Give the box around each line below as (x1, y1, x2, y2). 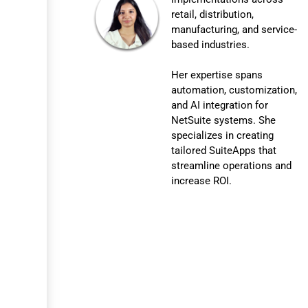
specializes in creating (171, 129, 274, 142)
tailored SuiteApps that (171, 144, 277, 157)
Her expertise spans (171, 69, 263, 82)
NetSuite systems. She (171, 114, 276, 127)
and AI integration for (171, 99, 269, 112)
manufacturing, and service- (171, 23, 298, 36)
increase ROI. (171, 175, 232, 188)
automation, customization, (171, 84, 298, 97)
